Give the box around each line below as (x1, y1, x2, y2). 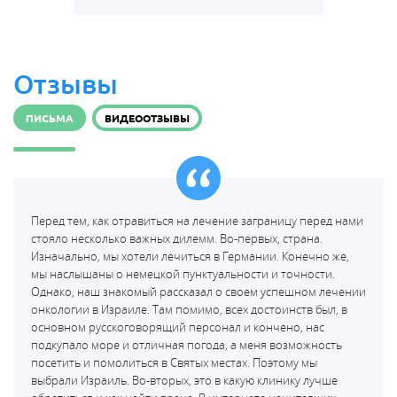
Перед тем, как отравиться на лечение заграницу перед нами (31, 213, 363, 229)
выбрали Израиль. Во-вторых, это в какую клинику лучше (31, 372, 338, 388)
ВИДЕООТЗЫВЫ (105, 113, 190, 124)
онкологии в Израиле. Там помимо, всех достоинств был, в (31, 301, 347, 317)
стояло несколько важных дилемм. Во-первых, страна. (31, 230, 323, 246)
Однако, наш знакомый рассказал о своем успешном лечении (31, 284, 366, 300)
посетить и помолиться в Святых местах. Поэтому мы (31, 354, 317, 370)
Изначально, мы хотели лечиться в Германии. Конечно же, (31, 248, 349, 264)
